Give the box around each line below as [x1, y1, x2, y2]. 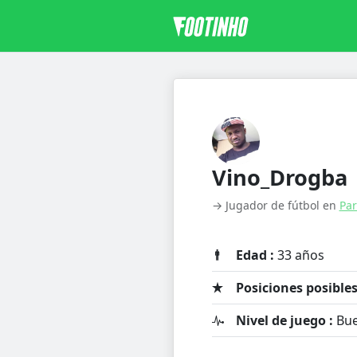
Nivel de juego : [235, 312, 333, 330]
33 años [273, 246, 324, 265]
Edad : [235, 246, 274, 265]
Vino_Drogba [211, 163, 347, 193]
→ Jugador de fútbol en [211, 198, 339, 214]
